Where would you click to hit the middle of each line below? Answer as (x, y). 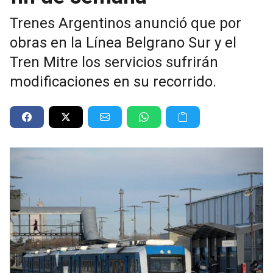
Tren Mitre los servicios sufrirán (114, 62)
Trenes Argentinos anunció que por (126, 23)
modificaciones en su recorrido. (113, 81)
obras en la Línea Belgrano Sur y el (123, 42)
